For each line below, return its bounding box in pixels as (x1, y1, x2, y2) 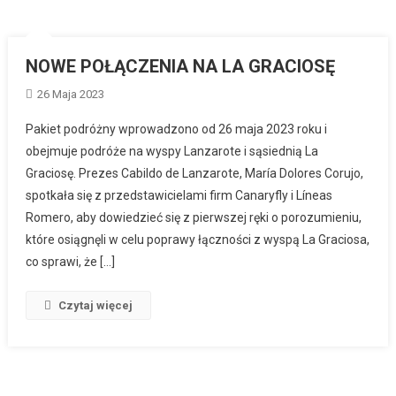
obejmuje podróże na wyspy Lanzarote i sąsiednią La (26, 143, 319, 158)
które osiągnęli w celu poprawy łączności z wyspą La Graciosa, (26, 232, 370, 247)
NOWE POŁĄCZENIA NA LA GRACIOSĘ (26, 55, 336, 77)
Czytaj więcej (58, 298, 133, 312)
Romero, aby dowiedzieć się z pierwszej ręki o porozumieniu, (26, 209, 362, 225)
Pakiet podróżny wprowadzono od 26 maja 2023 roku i (26, 121, 328, 136)
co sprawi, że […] (26, 254, 116, 269)
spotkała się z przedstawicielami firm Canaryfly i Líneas (26, 187, 333, 202)
